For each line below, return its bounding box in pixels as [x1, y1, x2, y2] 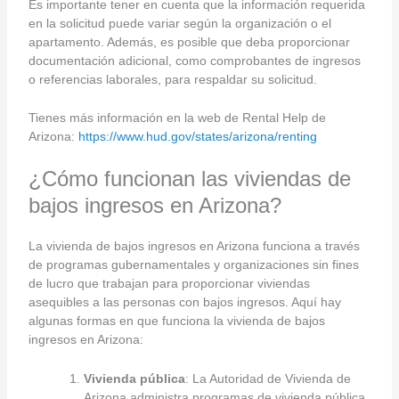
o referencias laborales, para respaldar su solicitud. [28, 71, 317, 86]
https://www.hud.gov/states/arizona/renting [77, 129, 317, 144]
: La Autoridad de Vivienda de [184, 370, 351, 386]
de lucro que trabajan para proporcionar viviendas [28, 276, 310, 291]
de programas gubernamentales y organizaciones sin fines [28, 257, 359, 273]
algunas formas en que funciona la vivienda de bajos [28, 313, 325, 329]
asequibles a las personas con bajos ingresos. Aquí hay [28, 295, 341, 310]
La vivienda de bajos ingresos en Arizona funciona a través [28, 239, 360, 254]
